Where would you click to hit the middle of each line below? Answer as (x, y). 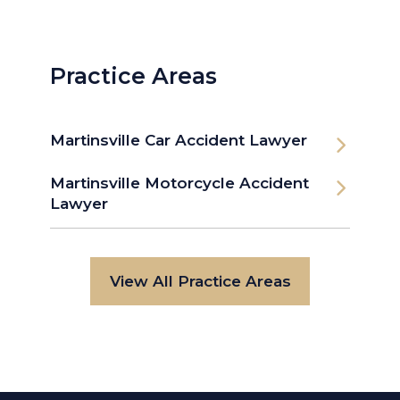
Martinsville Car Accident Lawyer (179, 141)
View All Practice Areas (200, 282)
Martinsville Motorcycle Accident (179, 183)
